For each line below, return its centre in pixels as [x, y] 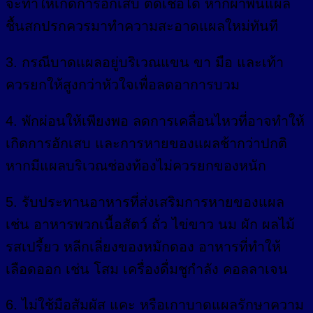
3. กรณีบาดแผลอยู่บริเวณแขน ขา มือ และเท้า [145, 62]
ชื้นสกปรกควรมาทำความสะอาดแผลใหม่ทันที [142, 26]
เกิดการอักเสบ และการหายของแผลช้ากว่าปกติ [146, 143]
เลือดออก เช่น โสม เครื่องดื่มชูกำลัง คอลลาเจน [147, 269]
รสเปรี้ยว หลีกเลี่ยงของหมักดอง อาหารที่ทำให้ [143, 246]
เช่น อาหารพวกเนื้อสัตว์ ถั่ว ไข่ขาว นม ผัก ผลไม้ [150, 224]
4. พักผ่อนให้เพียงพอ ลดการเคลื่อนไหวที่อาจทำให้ [155, 121]
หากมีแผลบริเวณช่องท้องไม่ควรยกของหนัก [136, 165]
